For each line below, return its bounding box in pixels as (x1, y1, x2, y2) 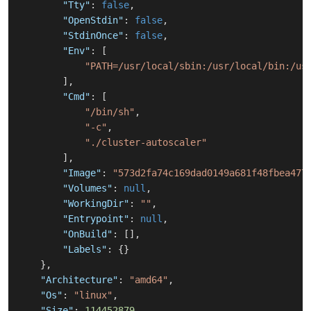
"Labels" (62, 244, 107, 255)
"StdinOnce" (62, 30, 124, 42)
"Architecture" (40, 274, 118, 286)
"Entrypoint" (62, 213, 129, 225)
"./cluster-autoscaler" (85, 137, 207, 149)
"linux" (74, 289, 112, 301)
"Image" (62, 167, 101, 179)
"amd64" (129, 274, 168, 286)
